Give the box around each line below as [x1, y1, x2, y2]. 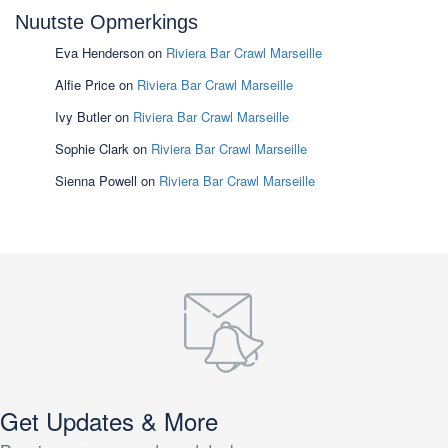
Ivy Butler [55, 107, 111, 127]
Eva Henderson [55, 43, 144, 63]
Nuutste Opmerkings [15, 11, 198, 34]
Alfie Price [55, 75, 115, 95]
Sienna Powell [55, 171, 137, 191]
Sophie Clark [55, 139, 129, 159]
